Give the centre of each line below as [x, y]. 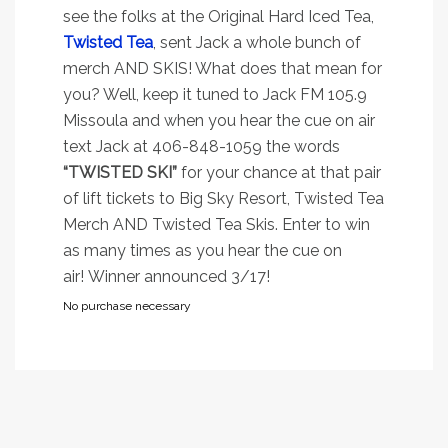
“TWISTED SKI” [120, 172]
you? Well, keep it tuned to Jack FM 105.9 [215, 94]
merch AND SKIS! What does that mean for [222, 68]
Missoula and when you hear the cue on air [219, 120]
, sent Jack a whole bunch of [257, 42]
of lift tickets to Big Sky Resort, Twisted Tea [223, 198]
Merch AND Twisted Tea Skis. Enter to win [216, 224]
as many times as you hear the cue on [202, 250]
